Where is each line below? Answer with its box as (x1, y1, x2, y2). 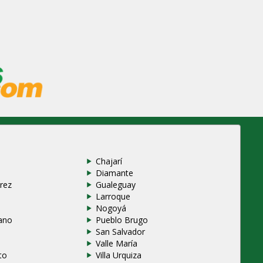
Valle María (95, 238, 137, 249)
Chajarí (95, 156, 122, 167)
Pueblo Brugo (95, 214, 148, 226)
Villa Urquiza (95, 249, 141, 261)
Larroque (95, 191, 130, 203)
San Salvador (95, 226, 145, 238)
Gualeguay (95, 179, 136, 191)
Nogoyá (95, 203, 126, 214)
